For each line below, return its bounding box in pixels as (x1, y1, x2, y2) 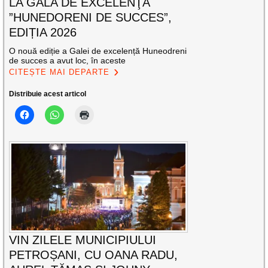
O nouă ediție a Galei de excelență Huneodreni (9, 45, 187, 56)
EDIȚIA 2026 (9, 25, 77, 39)
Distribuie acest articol (9, 89, 87, 98)
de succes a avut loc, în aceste (9, 55, 126, 65)
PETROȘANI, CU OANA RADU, (9, 248, 178, 262)
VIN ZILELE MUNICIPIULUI (9, 233, 157, 247)
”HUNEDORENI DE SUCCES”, (9, 10, 172, 24)
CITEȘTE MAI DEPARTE (9, 67, 110, 77)
